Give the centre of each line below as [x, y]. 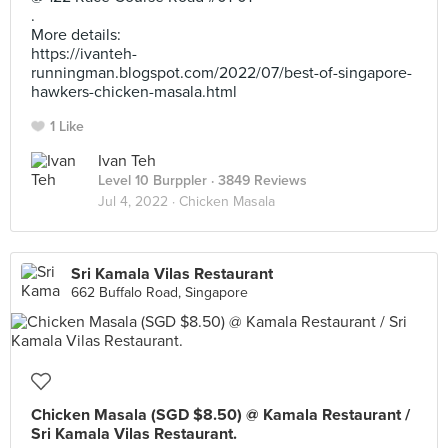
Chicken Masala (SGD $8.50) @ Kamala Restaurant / [220, 415]
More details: [76, 35]
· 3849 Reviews [257, 180]
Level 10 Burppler [152, 180]
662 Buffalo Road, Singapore [159, 292]
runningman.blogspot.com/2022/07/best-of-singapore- [221, 73]
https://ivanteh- [84, 54]
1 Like [67, 126]
